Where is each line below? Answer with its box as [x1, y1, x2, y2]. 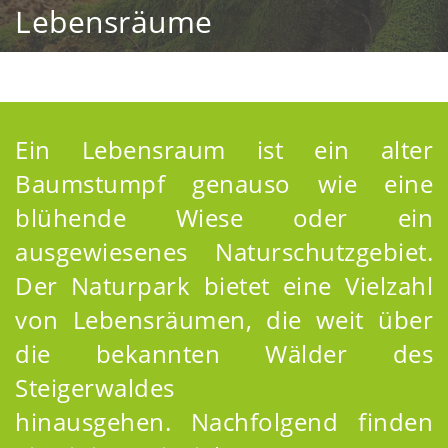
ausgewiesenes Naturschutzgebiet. [15, 235, 433, 268]
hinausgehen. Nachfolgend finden [15, 405, 433, 438]
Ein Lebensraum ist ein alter [15, 133, 433, 166]
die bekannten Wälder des [15, 337, 433, 370]
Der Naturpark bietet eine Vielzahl [15, 269, 433, 302]
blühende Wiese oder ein [15, 201, 433, 234]
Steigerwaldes [15, 371, 175, 404]
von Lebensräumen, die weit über [15, 303, 433, 336]
